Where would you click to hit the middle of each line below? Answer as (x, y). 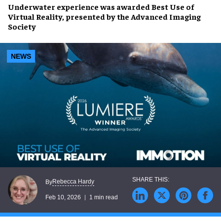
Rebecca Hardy (73, 182)
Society (22, 26)
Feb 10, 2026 (63, 198)
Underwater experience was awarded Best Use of (101, 6)
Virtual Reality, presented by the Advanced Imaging (104, 16)
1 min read (104, 198)
